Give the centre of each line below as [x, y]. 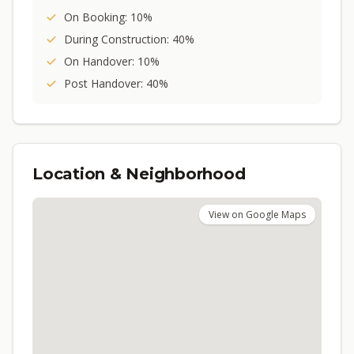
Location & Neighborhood [139, 174]
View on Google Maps [257, 215]
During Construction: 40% [129, 39]
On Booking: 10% [108, 17]
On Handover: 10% [112, 61]
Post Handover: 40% [116, 83]
